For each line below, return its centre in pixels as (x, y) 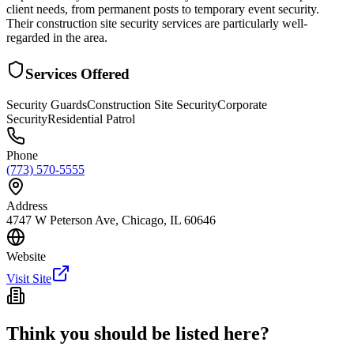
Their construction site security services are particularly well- (157, 24)
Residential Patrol (91, 119)
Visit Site (29, 278)
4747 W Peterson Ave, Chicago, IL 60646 (111, 220)
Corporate (242, 104)
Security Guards (47, 104)
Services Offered (77, 73)
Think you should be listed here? (138, 334)
